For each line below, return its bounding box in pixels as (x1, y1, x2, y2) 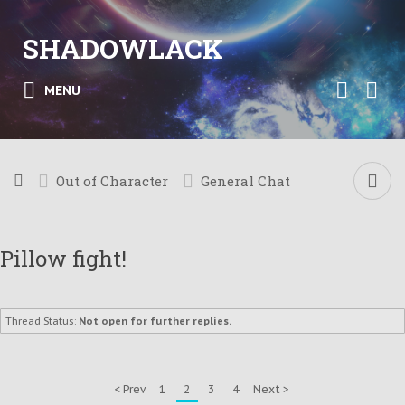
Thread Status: (5, 315, 76, 327)
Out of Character (56, 172, 168, 190)
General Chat (201, 172, 290, 190)
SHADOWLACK (23, 31, 223, 66)
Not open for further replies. (79, 315, 231, 327)
